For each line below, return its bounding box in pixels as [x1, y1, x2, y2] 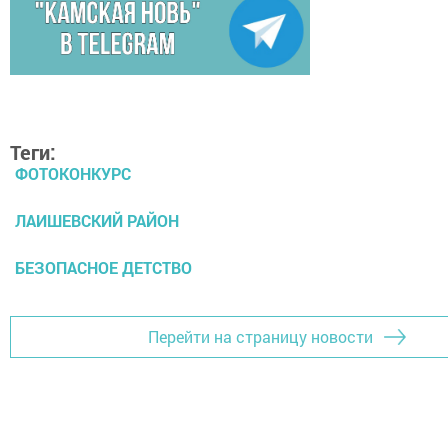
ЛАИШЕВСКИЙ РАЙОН [15, 209, 179, 231]
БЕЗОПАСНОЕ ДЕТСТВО [15, 256, 192, 278]
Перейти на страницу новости [148, 326, 373, 348]
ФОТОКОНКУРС [15, 162, 131, 184]
